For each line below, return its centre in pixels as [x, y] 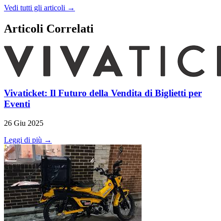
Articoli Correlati [49, 28]
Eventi [17, 104]
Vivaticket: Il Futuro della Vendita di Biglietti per [103, 93]
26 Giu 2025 [24, 123]
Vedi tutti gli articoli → [39, 7]
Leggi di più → [28, 140]
